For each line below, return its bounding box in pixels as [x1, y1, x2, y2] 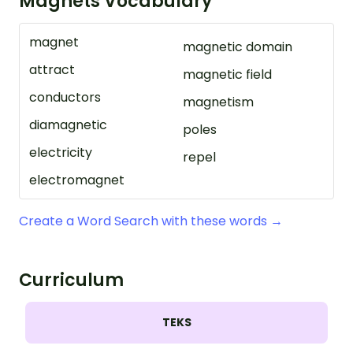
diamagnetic [29, 116, 107, 134]
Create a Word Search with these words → [19, 212, 283, 230]
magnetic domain [183, 38, 292, 56]
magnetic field [183, 65, 272, 84]
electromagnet [29, 171, 124, 189]
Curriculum [19, 268, 124, 292]
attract [29, 61, 75, 79]
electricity [29, 143, 92, 162]
